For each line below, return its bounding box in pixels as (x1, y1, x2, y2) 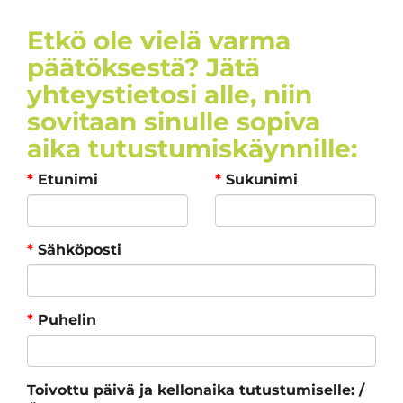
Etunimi (33, 170, 98, 188)
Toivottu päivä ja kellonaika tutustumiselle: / (27, 381, 364, 399)
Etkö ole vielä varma (27, 24, 291, 56)
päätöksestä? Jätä (27, 51, 260, 83)
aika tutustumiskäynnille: (27, 132, 357, 164)
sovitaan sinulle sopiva (27, 105, 320, 137)
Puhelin (33, 310, 96, 328)
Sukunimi (221, 170, 298, 188)
